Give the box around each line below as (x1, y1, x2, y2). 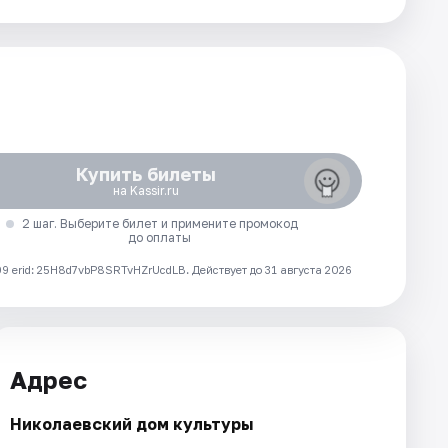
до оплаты (128, 230, 192, 245)
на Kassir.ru (112, 183, 179, 198)
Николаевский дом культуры (10, 413, 253, 434)
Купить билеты (75, 163, 216, 185)
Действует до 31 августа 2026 (192, 263, 352, 276)
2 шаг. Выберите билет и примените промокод (21, 216, 298, 231)
